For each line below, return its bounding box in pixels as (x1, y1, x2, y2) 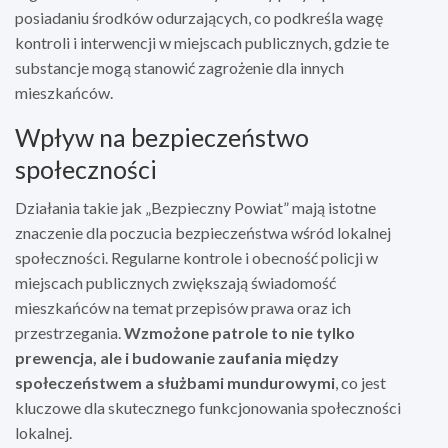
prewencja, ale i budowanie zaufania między (15, 347, 339, 367)
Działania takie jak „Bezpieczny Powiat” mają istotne (15, 197, 376, 217)
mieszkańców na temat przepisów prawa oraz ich (15, 297, 351, 317)
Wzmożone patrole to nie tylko (124, 322, 355, 342)
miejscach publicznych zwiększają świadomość (15, 272, 336, 292)
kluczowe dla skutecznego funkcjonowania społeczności (15, 397, 401, 417)
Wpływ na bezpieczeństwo (15, 121, 309, 152)
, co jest (335, 372, 386, 392)
